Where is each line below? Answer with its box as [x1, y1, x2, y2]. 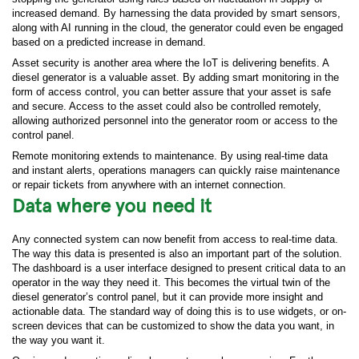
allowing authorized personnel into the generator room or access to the [12, 115, 337, 127]
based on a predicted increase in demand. [12, 36, 206, 48]
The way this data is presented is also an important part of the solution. [12, 248, 342, 260]
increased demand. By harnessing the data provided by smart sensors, [12, 7, 341, 19]
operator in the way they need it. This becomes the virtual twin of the [12, 276, 330, 288]
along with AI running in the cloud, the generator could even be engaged [12, 22, 343, 34]
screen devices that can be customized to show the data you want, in [12, 320, 334, 332]
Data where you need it [12, 192, 212, 217]
